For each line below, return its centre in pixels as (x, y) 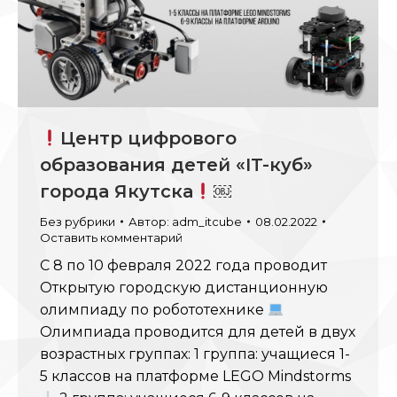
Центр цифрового (148, 138)
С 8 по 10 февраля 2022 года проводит (183, 265)
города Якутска (117, 191)
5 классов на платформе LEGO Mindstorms (195, 376)
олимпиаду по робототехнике (154, 309)
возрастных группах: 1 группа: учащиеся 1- (195, 354)
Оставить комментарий (111, 237)
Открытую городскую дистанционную (184, 287)
